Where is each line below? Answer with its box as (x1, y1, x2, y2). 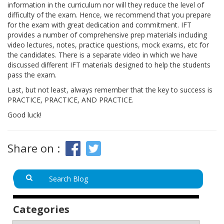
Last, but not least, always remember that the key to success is (7, 84, 212, 94)
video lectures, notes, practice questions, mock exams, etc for (7, 39, 209, 49)
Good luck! (7, 109, 41, 119)
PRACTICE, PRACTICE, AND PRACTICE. (7, 94, 133, 104)
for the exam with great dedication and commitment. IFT (7, 19, 191, 29)
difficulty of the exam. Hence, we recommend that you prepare (7, 9, 211, 19)
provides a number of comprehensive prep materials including (7, 29, 207, 39)
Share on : (7, 140, 60, 155)
